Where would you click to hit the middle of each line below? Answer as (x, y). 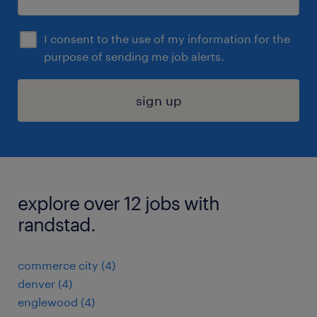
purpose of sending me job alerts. (134, 56)
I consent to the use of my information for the (167, 39)
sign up (158, 100)
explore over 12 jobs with (119, 203)
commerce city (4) (67, 265)
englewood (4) (56, 302)
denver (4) (45, 283)
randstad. (57, 224)
